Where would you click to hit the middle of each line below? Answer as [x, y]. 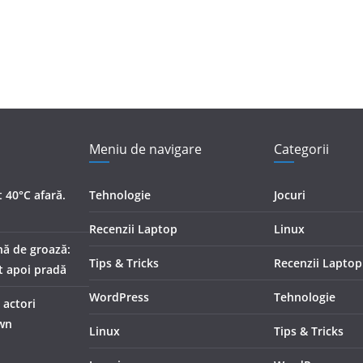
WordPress [119, 297]
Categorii [301, 149]
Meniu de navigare [145, 149]
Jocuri [290, 195]
